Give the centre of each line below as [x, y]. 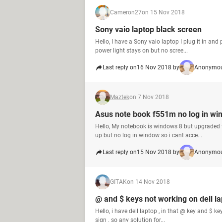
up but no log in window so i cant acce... [149, 135]
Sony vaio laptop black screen [148, 29]
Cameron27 [126, 12]
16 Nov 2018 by [158, 67]
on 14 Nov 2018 [148, 182]
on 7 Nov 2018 [149, 97]
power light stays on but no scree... [141, 51]
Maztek [120, 97]
